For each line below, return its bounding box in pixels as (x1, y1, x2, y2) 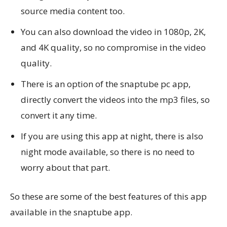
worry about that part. (21, 162, 110, 173)
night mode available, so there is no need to (21, 146, 195, 158)
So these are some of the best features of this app (10, 191, 207, 202)
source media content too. (21, 5, 125, 17)
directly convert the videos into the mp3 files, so (21, 94, 210, 105)
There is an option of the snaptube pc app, (21, 78, 191, 90)
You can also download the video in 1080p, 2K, (21, 26, 206, 37)
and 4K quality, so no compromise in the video (21, 42, 206, 53)
